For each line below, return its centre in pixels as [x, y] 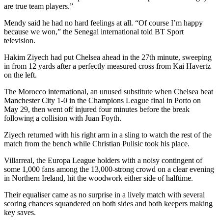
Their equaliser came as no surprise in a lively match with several [104, 195]
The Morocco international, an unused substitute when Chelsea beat [109, 92]
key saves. [20, 213]
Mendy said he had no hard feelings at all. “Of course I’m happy [103, 23]
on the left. [20, 75]
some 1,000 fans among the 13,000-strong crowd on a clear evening [109, 169]
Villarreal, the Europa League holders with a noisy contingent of [103, 161]
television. [20, 41]
